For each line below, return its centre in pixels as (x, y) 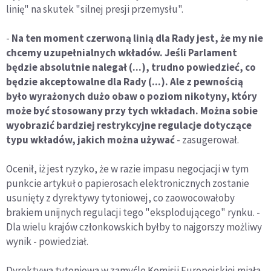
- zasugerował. (207, 140)
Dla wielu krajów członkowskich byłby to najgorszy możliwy (134, 227)
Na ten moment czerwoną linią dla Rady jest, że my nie (137, 38)
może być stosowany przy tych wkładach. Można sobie (132, 111)
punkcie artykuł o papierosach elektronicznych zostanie (128, 184)
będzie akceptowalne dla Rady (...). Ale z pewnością (125, 82)
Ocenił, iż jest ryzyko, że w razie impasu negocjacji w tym (127, 169)
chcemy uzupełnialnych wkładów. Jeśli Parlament (122, 53)
